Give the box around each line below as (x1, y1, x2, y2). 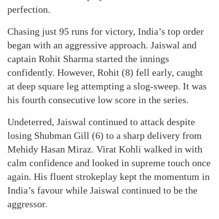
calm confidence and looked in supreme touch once (7, 157, 211, 168)
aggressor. (7, 198, 47, 209)
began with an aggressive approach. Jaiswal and (7, 40, 197, 50)
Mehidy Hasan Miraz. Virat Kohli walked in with (7, 144, 202, 154)
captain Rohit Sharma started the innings (7, 53, 169, 64)
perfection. (7, 4, 50, 15)
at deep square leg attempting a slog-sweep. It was (7, 81, 207, 91)
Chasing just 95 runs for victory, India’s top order (7, 26, 204, 37)
